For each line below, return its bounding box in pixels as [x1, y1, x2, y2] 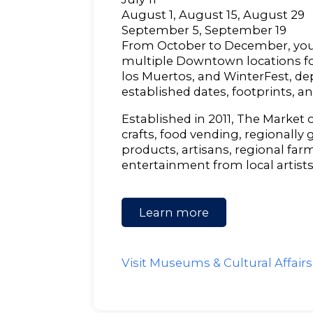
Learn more [139, 205, 210, 220]
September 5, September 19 [122, 23, 287, 38]
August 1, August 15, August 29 [122, 8, 305, 22]
